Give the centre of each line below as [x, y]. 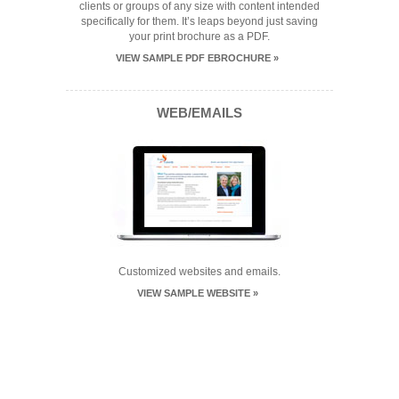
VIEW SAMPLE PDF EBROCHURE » [197, 58]
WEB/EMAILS [199, 113]
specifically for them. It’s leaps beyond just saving [199, 22]
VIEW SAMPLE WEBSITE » [197, 293]
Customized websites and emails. [199, 272]
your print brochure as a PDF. [199, 37]
